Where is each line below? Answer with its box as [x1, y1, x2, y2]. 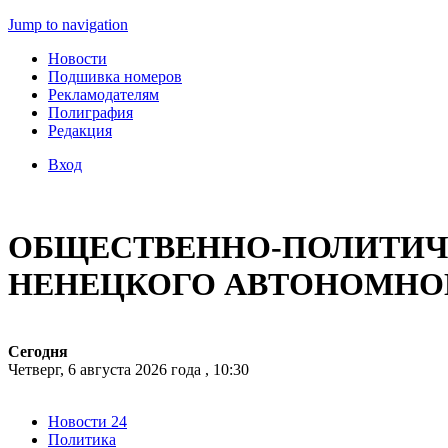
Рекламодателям [48, 86, 159, 103]
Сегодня [8, 342, 68, 360]
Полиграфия [48, 104, 133, 121]
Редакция [48, 122, 112, 139]
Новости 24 [48, 412, 127, 430]
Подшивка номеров [48, 68, 182, 85]
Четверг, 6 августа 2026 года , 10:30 [8, 360, 249, 378]
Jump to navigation [8, 16, 128, 33]
